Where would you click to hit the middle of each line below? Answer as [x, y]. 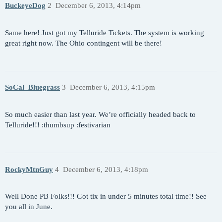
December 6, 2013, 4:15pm [112, 87]
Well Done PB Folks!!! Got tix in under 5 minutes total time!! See [106, 196]
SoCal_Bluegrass [32, 87]
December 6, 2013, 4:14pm [98, 5]
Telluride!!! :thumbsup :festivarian [58, 125]
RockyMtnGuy [29, 169]
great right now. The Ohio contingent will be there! [83, 43]
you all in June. [29, 207]
